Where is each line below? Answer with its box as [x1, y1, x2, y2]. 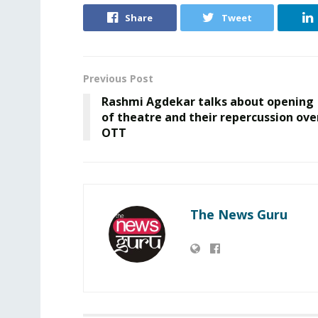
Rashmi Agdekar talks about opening [102, 93, 314, 109]
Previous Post [83, 71, 153, 85]
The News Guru [190, 205, 287, 223]
